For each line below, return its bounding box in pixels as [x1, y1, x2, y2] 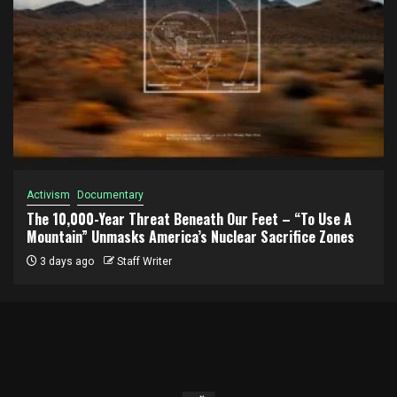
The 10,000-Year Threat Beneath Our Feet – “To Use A [27, 207, 352, 230]
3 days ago [37, 254, 94, 268]
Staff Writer [117, 254, 172, 268]
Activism [27, 188, 70, 201]
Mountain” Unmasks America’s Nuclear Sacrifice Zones [27, 225, 354, 247]
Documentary [77, 188, 144, 201]
